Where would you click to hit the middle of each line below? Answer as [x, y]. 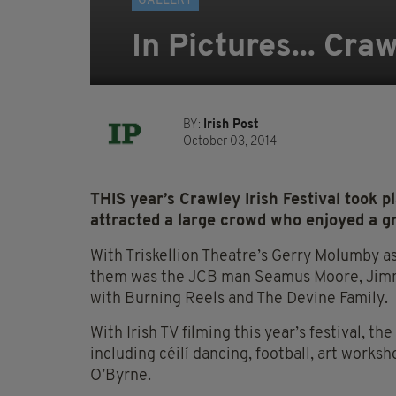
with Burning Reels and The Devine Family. [239, 300]
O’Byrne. [121, 377]
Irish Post [231, 126]
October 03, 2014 [230, 142]
